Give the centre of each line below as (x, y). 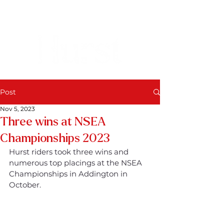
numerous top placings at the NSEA (76, 163)
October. (25, 185)
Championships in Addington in (69, 174)
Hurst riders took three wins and (70, 152)
